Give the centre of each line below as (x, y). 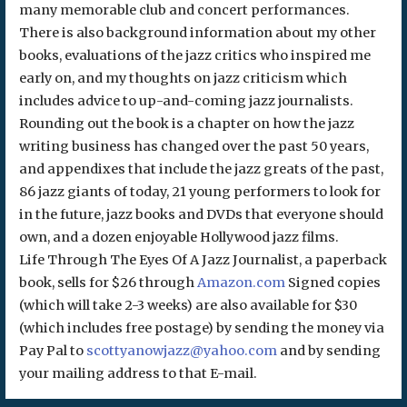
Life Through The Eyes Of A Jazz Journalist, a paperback (203, 260)
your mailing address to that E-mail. (138, 374)
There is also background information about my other (197, 33)
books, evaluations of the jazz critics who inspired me (194, 56)
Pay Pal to (52, 351)
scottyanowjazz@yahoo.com (181, 351)
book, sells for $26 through (108, 283)
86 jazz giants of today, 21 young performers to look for (199, 192)
